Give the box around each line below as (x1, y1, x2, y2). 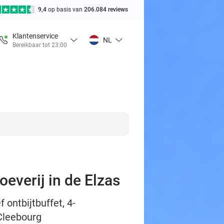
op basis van (48, 6, 84, 13)
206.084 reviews (84, 6, 128, 13)
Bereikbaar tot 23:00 (12, 41, 67, 48)
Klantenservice (12, 31, 58, 40)
